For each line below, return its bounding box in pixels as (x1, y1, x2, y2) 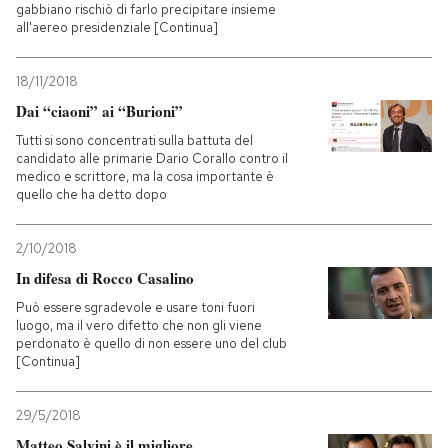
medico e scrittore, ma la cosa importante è (16, 168, 274, 186)
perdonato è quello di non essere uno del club (16, 335, 287, 353)
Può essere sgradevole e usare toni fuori (16, 299, 255, 317)
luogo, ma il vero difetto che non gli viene (16, 317, 262, 335)
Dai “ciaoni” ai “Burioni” (16, 100, 183, 123)
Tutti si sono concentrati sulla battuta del (16, 132, 253, 150)
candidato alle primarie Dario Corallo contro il (16, 150, 288, 168)
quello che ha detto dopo (16, 186, 167, 204)
